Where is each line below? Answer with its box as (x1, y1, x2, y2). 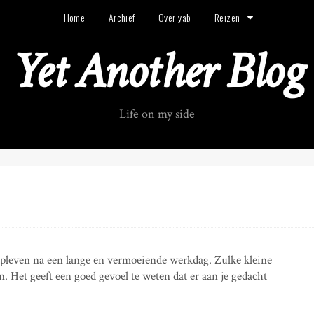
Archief (108, 10, 135, 25)
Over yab (158, 10, 191, 25)
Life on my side (119, 106, 195, 122)
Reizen (214, 10, 240, 25)
